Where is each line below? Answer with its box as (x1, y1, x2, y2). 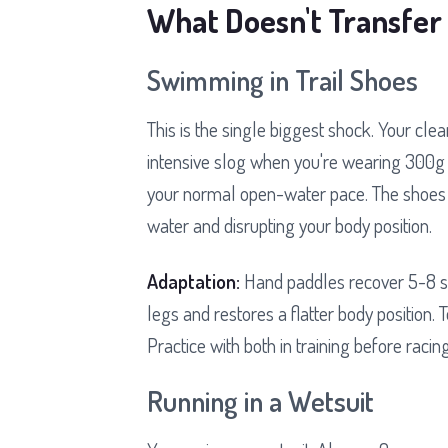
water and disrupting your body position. (147, 211, 432, 238)
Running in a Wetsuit (147, 382, 374, 419)
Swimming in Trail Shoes (147, 61, 418, 98)
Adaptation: (147, 267, 240, 294)
